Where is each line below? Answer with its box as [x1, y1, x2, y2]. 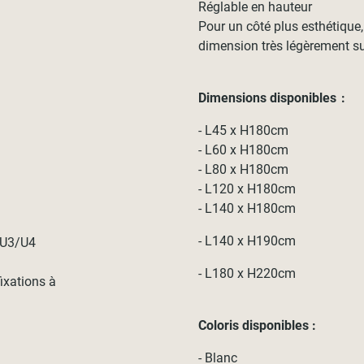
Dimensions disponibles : [198, 90, 349, 106]
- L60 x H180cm [198, 142, 289, 158]
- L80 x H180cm [198, 162, 289, 177]
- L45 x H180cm [198, 123, 289, 138]
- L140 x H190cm [198, 233, 297, 249]
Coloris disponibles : [198, 318, 317, 333]
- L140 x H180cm [198, 201, 297, 216]
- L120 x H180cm [198, 181, 297, 197]
